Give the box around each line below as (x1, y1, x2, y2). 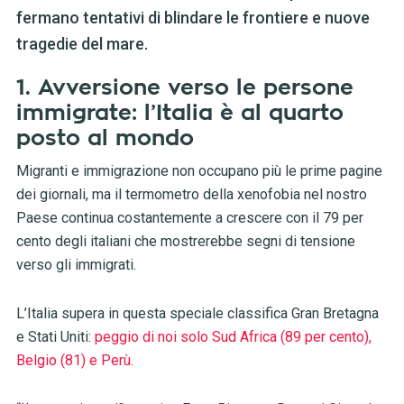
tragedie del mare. (15, 34, 148, 54)
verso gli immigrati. (15, 256, 136, 274)
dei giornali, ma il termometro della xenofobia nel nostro (15, 186, 367, 204)
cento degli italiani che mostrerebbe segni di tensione (15, 233, 355, 251)
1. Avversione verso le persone (15, 77, 353, 99)
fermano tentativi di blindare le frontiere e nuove (15, 8, 370, 28)
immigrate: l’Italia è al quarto (15, 102, 344, 124)
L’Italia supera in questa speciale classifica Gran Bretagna (15, 305, 379, 323)
